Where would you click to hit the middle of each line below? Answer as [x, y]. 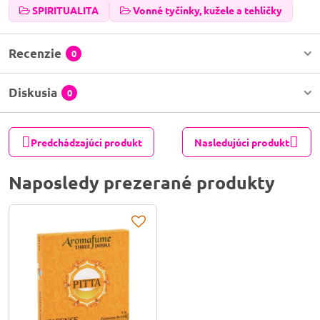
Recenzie [35, 54]
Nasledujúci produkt [242, 142]
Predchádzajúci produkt [86, 142]
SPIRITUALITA [65, 10]
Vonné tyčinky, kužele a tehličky [207, 10]
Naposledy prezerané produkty [142, 182]
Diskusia [33, 93]
